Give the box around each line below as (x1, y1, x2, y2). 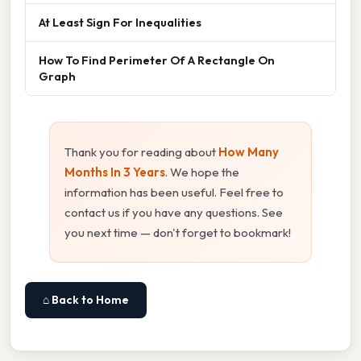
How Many (218, 144, 279, 160)
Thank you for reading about (64, 144, 218, 160)
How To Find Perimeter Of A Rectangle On (39, 52, 275, 68)
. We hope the (165, 164, 239, 180)
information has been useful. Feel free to (64, 185, 284, 201)
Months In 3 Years (64, 164, 165, 180)
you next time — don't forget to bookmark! (64, 225, 291, 241)
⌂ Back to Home (43, 293, 129, 308)
